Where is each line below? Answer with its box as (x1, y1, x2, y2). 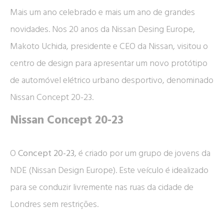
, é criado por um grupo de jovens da (74, 147, 210, 160)
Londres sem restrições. (10, 198, 98, 211)
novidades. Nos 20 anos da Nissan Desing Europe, (10, 23, 195, 36)
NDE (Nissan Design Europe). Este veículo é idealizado (10, 164, 208, 177)
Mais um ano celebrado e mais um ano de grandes (10, 6, 195, 19)
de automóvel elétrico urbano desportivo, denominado (10, 74, 213, 87)
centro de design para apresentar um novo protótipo (10, 57, 207, 70)
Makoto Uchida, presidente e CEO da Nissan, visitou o (10, 40, 208, 53)
